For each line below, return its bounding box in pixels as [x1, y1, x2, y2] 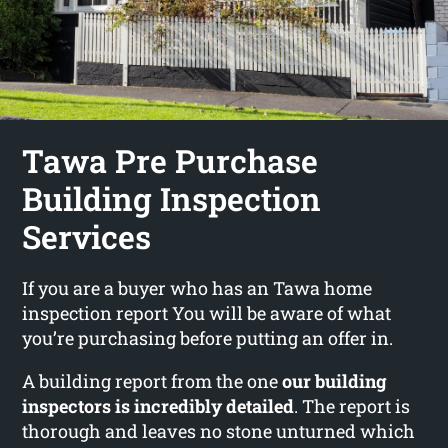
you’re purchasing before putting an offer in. [22, 325, 394, 350]
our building [282, 368, 388, 393]
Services [22, 214, 152, 258]
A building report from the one [22, 368, 283, 393]
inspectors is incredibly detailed [22, 393, 295, 418]
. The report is [294, 393, 411, 418]
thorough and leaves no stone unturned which [22, 418, 416, 443]
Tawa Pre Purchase [22, 138, 319, 182]
